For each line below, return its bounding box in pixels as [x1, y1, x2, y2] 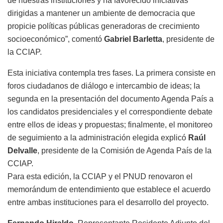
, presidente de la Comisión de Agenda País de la [37, 146, 212, 155]
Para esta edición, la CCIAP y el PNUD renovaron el [7, 172, 193, 181]
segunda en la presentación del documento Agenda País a [7, 95, 214, 104]
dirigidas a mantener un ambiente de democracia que [7, 9, 195, 18]
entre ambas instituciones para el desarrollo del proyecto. [7, 198, 209, 207]
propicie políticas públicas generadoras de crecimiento [7, 22, 200, 31]
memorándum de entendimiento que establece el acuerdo [7, 185, 211, 194]
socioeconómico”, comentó [7, 35, 104, 44]
